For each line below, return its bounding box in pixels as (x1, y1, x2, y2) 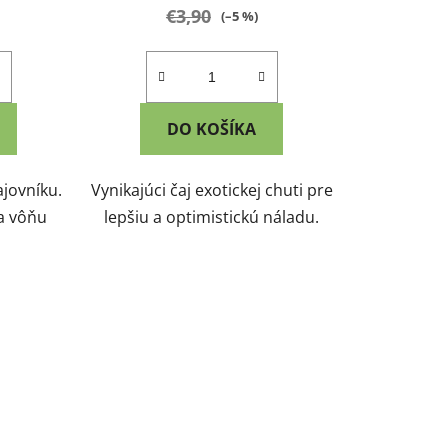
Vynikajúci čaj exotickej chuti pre (90, 178, 333, 201)
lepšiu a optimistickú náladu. (104, 205, 320, 228)
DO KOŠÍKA (167, 117, 257, 140)
